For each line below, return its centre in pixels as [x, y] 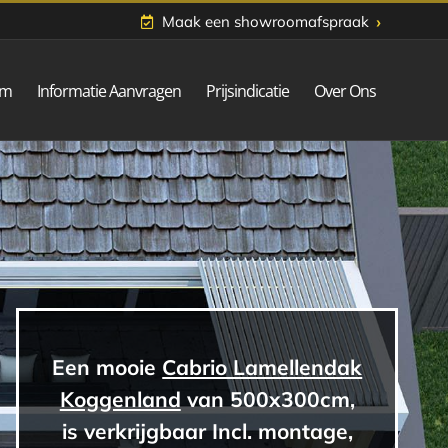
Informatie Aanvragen [109, 91]
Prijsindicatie [247, 91]
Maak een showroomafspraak [265, 21]
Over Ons [345, 91]
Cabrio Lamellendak [262, 366]
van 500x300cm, [267, 398]
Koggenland [120, 398]
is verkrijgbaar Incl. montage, [207, 430]
